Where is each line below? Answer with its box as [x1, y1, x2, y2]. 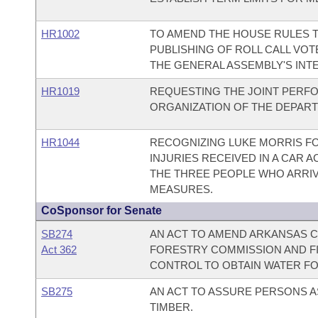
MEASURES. [149, 183, 213, 195]
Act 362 [41, 243, 77, 256]
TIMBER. [149, 301, 193, 313]
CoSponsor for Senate [41, 204, 162, 216]
